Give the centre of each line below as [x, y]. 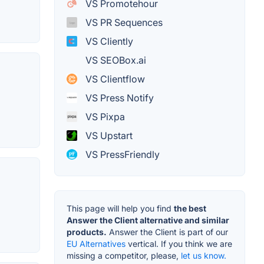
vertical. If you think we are [179, 243]
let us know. [204, 255]
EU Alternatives [96, 243]
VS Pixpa [104, 116]
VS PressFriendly [121, 154]
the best [190, 208]
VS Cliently [108, 41]
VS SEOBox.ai [115, 60]
